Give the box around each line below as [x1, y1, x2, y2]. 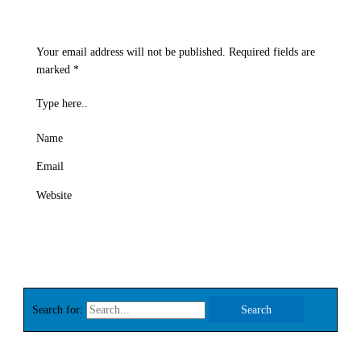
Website [35, 189, 72, 202]
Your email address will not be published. [35, 45, 226, 58]
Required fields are [228, 45, 315, 58]
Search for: [32, 303, 84, 316]
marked [35, 63, 73, 76]
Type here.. [35, 98, 88, 110]
